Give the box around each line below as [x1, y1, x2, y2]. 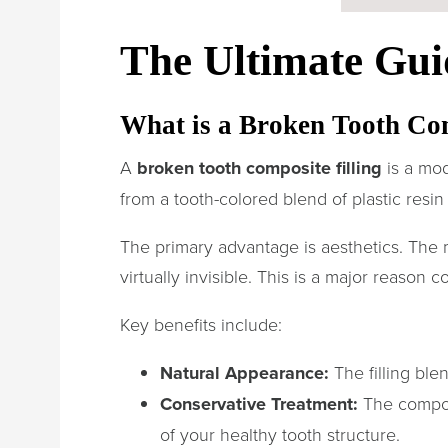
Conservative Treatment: [160, 390, 358, 417]
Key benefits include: [120, 311, 282, 336]
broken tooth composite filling [137, 154, 382, 181]
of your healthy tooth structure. [160, 421, 400, 446]
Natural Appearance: [160, 359, 329, 386]
